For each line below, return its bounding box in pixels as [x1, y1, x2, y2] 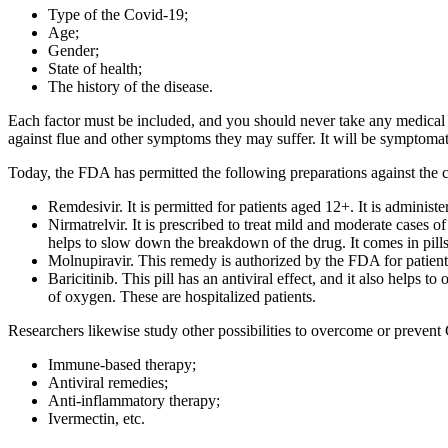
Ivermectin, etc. [48, 410, 145, 428]
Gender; [48, 42, 99, 60]
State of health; [48, 60, 142, 78]
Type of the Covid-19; [48, 6, 188, 24]
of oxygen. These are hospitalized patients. [48, 288, 316, 306]
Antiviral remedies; [48, 374, 168, 392]
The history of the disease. [48, 78, 213, 96]
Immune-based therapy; [48, 356, 196, 374]
